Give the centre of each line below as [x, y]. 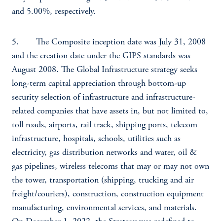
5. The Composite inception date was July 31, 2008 [109, 42]
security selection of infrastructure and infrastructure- [104, 98]
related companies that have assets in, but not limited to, [110, 111]
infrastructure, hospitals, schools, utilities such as [96, 139]
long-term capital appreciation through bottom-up [99, 84]
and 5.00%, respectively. [54, 12]
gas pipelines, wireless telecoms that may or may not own [110, 167]
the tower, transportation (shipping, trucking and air [103, 181]
